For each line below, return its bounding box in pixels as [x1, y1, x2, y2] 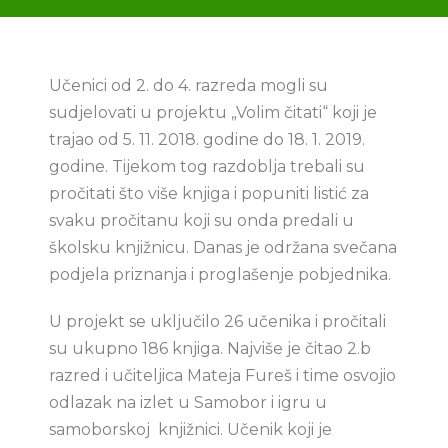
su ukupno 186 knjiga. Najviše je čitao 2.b [49, 339, 371, 358]
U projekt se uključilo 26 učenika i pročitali [49, 312, 386, 331]
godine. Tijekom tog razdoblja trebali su [49, 157, 365, 176]
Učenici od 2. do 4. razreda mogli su [49, 76, 328, 95]
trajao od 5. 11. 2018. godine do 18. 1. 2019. [49, 130, 365, 149]
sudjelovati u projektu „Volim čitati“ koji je [49, 103, 377, 122]
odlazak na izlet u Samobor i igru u [49, 393, 327, 412]
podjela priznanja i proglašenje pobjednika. [49, 265, 391, 284]
